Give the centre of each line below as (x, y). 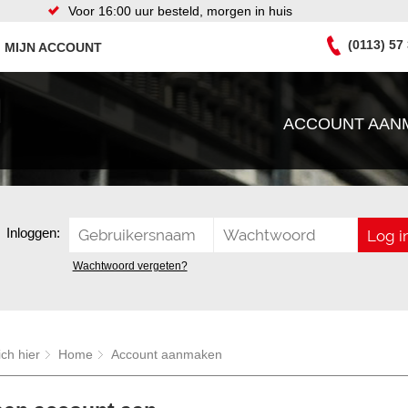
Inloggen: (33, 233)
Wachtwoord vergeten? (130, 265)
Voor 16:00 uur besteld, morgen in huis (181, 11)
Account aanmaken (167, 354)
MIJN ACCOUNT (53, 47)
